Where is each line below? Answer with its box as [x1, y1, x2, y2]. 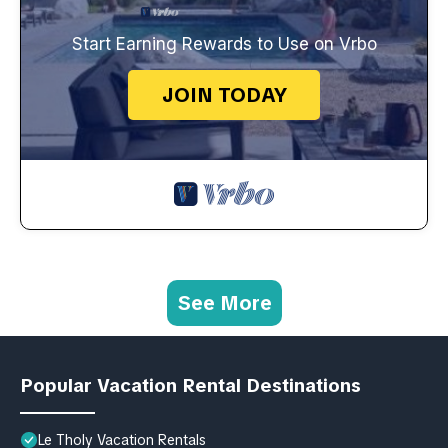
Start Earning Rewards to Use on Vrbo [71, 33, 377, 54]
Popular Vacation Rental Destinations [20, 372, 361, 398]
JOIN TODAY [161, 81, 287, 108]
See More [176, 289, 272, 316]
